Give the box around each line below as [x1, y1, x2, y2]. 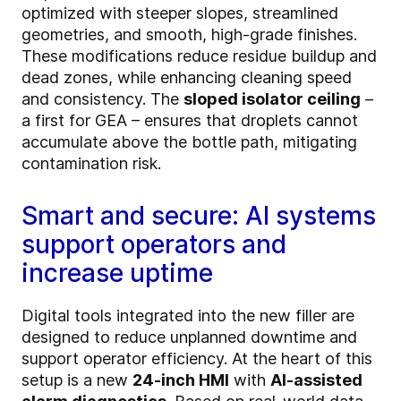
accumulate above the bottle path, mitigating [21, 132, 357, 152]
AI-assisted [270, 371, 363, 390]
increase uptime [21, 258, 213, 289]
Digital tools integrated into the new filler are [21, 306, 354, 326]
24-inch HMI [132, 371, 229, 390]
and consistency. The [21, 90, 183, 109]
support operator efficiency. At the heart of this [21, 349, 372, 369]
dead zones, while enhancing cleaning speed [21, 68, 352, 88]
